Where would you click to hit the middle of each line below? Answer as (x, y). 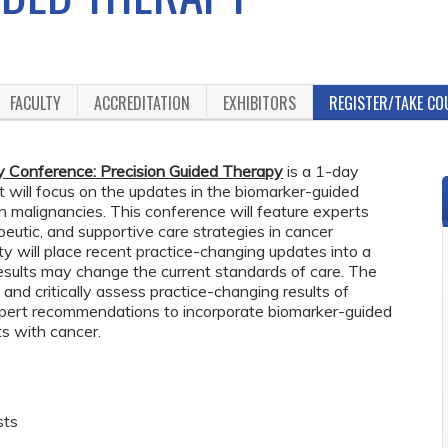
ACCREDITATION (142, 103)
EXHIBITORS (259, 103)
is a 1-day (321, 171)
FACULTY (35, 103)
